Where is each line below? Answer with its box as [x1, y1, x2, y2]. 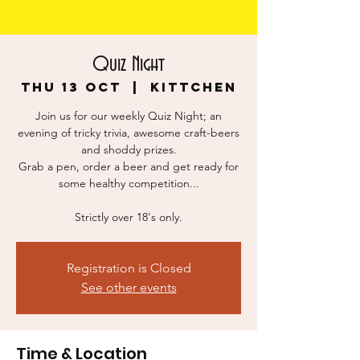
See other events [80, 280, 177, 296]
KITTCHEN [149, 79, 237, 96]
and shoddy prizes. [80, 142, 177, 157]
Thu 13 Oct [20, 79, 121, 96]
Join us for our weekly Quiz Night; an [35, 108, 222, 124]
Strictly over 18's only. [75, 210, 182, 225]
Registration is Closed [66, 260, 191, 276]
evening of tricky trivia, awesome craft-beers [18, 125, 239, 141]
